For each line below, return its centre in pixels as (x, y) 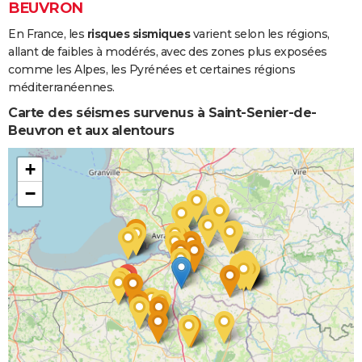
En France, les (48, 34)
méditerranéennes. (61, 87)
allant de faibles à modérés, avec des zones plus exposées (168, 51)
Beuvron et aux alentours (91, 130)
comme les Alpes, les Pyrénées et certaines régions (152, 69)
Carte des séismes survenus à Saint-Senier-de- (162, 112)
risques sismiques (138, 34)
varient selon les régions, (260, 34)
